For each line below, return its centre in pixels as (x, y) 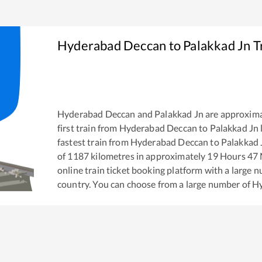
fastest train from (94, 142)
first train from (88, 128)
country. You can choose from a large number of (155, 184)
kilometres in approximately (148, 156)
